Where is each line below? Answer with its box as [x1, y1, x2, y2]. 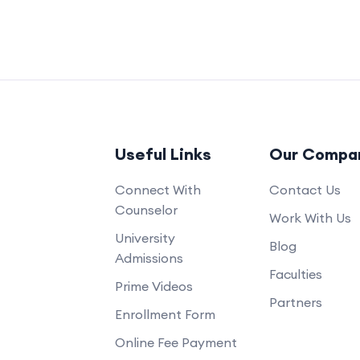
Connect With [114, 181, 201, 198]
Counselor [114, 201, 178, 218]
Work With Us [269, 209, 352, 226]
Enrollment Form [114, 305, 215, 322]
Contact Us [269, 181, 342, 198]
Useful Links [114, 143, 211, 164]
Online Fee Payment [114, 333, 237, 350]
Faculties [269, 265, 323, 282]
